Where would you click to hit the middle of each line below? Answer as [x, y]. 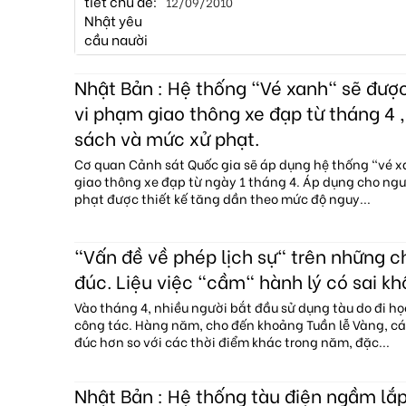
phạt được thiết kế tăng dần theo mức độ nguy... [222, 198]
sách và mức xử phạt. [167, 137]
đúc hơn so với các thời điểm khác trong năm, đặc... [232, 341]
